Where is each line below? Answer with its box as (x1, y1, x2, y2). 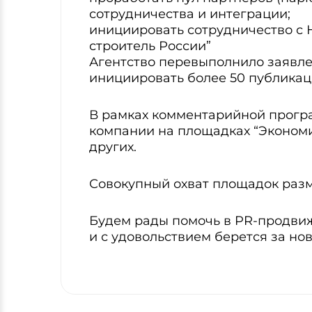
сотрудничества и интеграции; (89, 6, 290, 22)
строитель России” (89, 38, 211, 54)
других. (89, 139, 136, 155)
